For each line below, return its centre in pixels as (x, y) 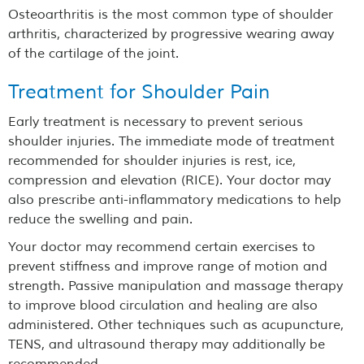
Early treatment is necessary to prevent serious (156, 122)
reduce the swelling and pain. (100, 220)
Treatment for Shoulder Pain (139, 92)
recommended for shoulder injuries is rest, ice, (152, 161)
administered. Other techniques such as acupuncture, (176, 325)
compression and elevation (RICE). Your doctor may (169, 181)
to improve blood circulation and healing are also (163, 306)
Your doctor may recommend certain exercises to (162, 247)
